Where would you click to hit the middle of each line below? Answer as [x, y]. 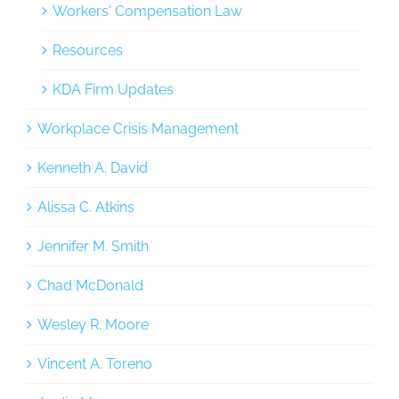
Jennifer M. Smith [93, 247]
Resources [88, 51]
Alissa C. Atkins [86, 208]
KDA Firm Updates [113, 90]
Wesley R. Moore [93, 325]
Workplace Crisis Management [138, 129]
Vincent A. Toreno [95, 364]
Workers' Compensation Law [147, 12]
